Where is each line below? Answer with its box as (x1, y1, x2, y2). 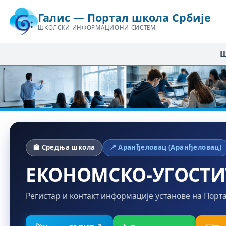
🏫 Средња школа (33, 143, 95, 152)
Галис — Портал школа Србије (38, 10, 211, 25)
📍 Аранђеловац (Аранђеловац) (109, 143, 222, 152)
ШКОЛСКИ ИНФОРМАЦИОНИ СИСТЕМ (38, 24, 156, 32)
